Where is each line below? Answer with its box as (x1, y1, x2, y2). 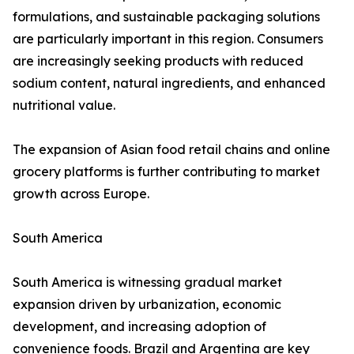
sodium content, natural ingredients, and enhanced (13, 75, 326, 92)
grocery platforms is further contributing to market (13, 164, 320, 180)
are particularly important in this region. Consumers (13, 31, 323, 47)
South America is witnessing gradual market (13, 274, 282, 291)
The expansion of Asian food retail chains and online (13, 141, 330, 158)
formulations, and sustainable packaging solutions (13, 9, 320, 25)
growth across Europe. (13, 186, 149, 202)
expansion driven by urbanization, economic (13, 296, 281, 313)
